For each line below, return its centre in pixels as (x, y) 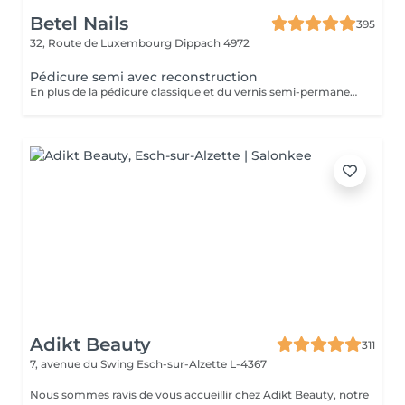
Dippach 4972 (212, 43)
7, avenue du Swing (83, 364)
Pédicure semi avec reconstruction (144, 77)
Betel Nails (79, 24)
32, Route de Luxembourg (102, 43)
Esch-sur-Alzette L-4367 (202, 364)
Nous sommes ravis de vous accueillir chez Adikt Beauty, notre (199, 395)
